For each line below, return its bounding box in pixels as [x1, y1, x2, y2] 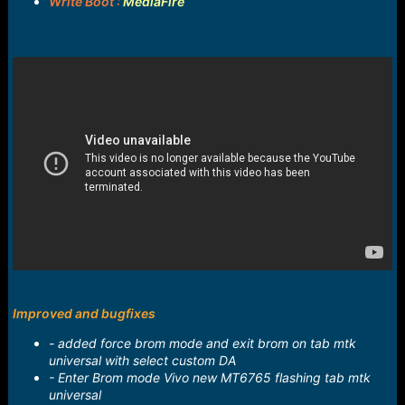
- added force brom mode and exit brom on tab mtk [48, 335, 356, 352]
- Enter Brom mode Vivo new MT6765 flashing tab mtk [48, 370, 371, 386]
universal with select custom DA [48, 353, 236, 369]
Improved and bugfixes [12, 306, 155, 322]
